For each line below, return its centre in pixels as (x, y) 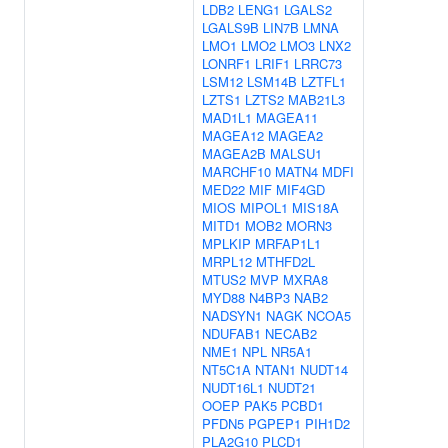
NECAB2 (291, 333)
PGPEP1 (274, 423)
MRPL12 (227, 261)
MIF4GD (300, 189)
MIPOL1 (264, 207)
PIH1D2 (327, 423)
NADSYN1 (232, 315)
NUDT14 (324, 369)
